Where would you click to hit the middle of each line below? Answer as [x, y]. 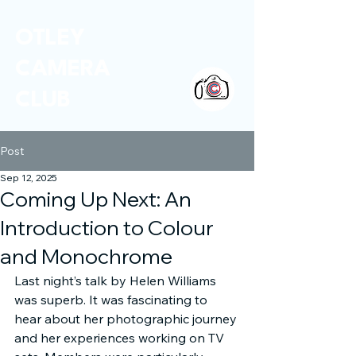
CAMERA [63, 70]
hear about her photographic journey [127, 319]
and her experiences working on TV [121, 338]
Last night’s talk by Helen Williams [117, 281]
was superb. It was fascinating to [112, 300]
